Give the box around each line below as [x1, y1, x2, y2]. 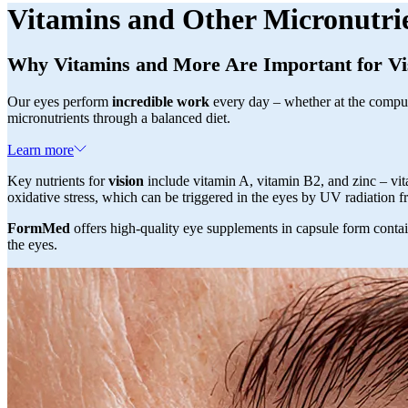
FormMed [7, 220, 70, 237]
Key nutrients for [7, 173, 108, 189]
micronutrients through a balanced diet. [7, 110, 230, 127]
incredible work [112, 94, 209, 110]
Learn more [7, 142, 74, 158]
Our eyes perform [7, 94, 112, 110]
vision [108, 173, 144, 189]
